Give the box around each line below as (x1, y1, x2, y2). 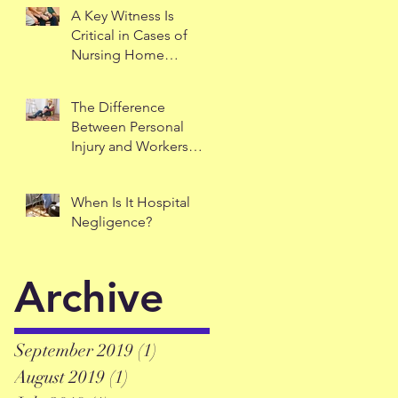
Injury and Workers (71, 138, 188, 155)
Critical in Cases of (71, 27, 187, 44)
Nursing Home (71, 46, 164, 63)
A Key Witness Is (71, 7, 174, 24)
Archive (14, 271, 164, 322)
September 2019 (14, 339, 133, 362)
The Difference (71, 99, 165, 115)
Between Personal (71, 118, 184, 135)
